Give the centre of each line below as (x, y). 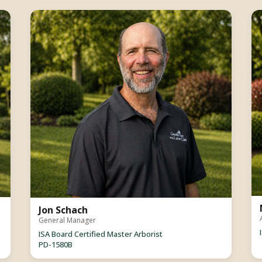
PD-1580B (56, 244)
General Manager (68, 220)
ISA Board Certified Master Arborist (101, 234)
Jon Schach (63, 210)
